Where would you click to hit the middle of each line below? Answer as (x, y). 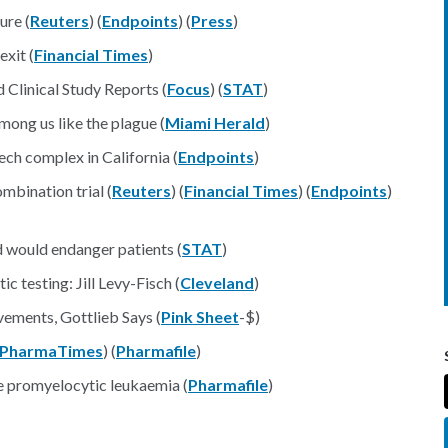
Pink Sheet (200, 316)
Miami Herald (215, 122)
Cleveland (217, 282)
